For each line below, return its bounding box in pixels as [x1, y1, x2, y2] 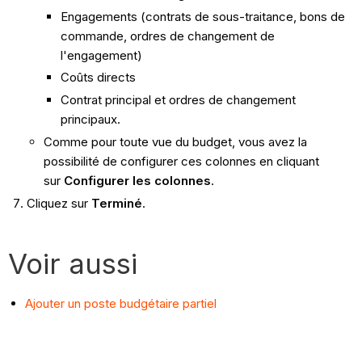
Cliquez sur [26, 195, 91, 211]
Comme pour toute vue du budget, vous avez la [43, 133, 307, 149]
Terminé [90, 195, 142, 211]
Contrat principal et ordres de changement [60, 92, 296, 108]
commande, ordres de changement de [60, 27, 275, 44]
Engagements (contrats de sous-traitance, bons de [60, 8, 345, 24]
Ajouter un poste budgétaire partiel [25, 295, 217, 311]
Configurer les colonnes [63, 172, 211, 188]
